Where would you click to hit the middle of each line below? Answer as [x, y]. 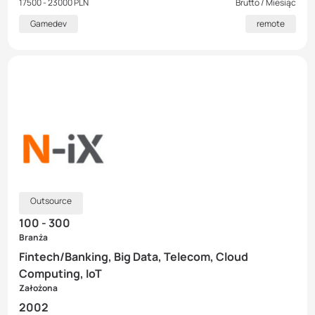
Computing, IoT [60, 274]
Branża [33, 238]
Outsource [51, 201]
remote [271, 24]
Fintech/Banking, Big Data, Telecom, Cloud [134, 257]
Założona [38, 288]
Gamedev [49, 24]
